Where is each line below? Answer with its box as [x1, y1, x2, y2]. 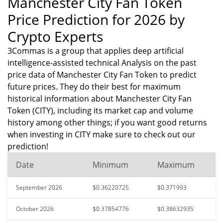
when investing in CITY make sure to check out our [7, 129, 196, 140]
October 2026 [16, 205, 54, 213]
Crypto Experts [7, 27, 103, 46]
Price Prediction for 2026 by [7, 10, 185, 29]
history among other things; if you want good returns [7, 117, 207, 128]
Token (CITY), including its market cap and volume [7, 105, 193, 116]
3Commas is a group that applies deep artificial [7, 45, 184, 56]
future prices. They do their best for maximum [7, 81, 181, 92]
